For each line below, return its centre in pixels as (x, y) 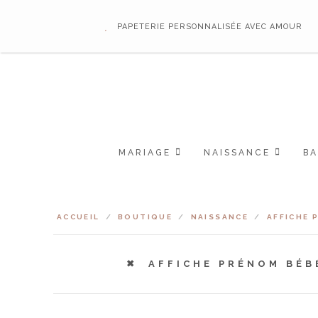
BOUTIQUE (146, 217)
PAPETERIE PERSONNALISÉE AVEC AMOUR (210, 27)
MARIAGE (144, 153)
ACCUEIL (78, 217)
